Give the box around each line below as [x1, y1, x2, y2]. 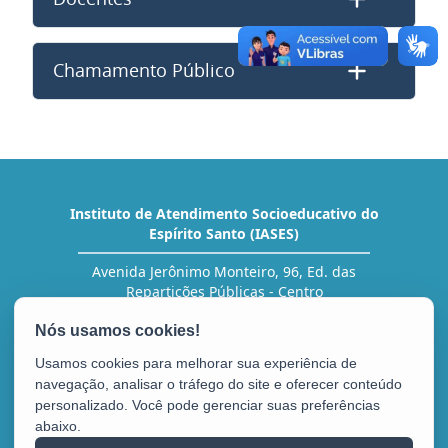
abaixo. [35, 418, 81, 434]
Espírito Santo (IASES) [149, 224, 299, 243]
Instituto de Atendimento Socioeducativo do [69, 204, 379, 223]
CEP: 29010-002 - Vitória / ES [130, 302, 318, 321]
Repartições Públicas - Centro [125, 282, 323, 301]
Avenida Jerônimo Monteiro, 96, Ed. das [92, 262, 356, 281]
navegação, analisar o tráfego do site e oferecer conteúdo [35, 376, 402, 392]
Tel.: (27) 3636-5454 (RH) [144, 322, 304, 341]
